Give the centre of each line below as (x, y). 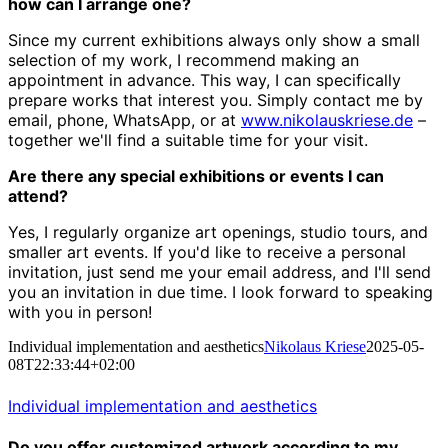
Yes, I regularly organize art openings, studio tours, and (218, 232)
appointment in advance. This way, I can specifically (204, 80)
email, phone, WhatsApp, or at (124, 120)
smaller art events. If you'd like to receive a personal (207, 252)
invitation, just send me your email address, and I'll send (219, 272)
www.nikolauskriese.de (327, 120)
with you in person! (80, 312)
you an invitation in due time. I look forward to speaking (220, 292)
